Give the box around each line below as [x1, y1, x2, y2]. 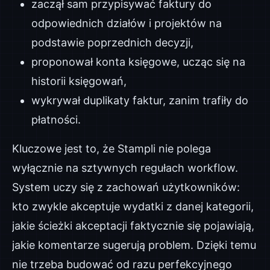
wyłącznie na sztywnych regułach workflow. [12, 162, 238, 174]
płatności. [31, 113, 81, 126]
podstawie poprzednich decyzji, [31, 36, 193, 49]
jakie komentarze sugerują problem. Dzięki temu [12, 239, 256, 251]
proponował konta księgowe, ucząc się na [31, 55, 245, 68]
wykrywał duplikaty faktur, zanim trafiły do [31, 94, 248, 107]
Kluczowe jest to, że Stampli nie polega [12, 142, 211, 155]
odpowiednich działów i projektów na [31, 17, 222, 30]
